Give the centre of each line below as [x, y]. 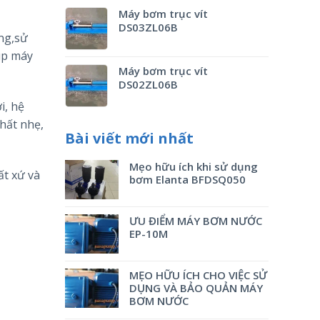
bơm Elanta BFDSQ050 [187, 179]
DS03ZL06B [148, 27]
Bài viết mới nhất [129, 138]
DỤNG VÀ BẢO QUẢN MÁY [196, 288]
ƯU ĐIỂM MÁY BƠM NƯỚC [196, 221]
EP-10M [149, 234]
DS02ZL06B [148, 84]
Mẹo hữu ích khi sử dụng [194, 166]
